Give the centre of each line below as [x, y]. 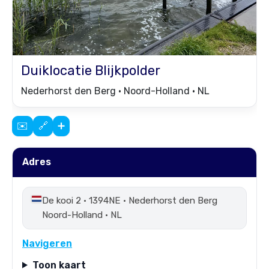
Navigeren [47, 243]
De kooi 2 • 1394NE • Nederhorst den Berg [130, 200]
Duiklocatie [58, 70]
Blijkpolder [128, 70]
